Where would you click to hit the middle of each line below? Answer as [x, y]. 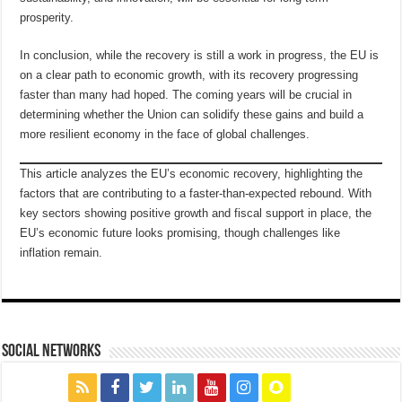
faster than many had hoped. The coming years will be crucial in [186, 94]
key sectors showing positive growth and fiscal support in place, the [196, 213]
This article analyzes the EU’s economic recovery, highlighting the [192, 173]
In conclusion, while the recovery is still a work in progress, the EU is [200, 55]
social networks [52, 351]
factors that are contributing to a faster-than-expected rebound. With [196, 193]
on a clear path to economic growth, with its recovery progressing [189, 74]
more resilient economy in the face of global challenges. [165, 134]
